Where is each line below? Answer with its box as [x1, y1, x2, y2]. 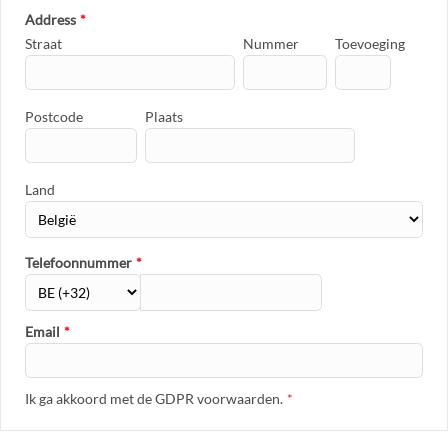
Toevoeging [335, 34, 405, 52]
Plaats [145, 107, 183, 125]
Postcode [25, 107, 83, 125]
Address [25, 10, 76, 28]
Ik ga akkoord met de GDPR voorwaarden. [25, 389, 283, 407]
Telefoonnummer [25, 253, 132, 271]
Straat [25, 34, 62, 52]
